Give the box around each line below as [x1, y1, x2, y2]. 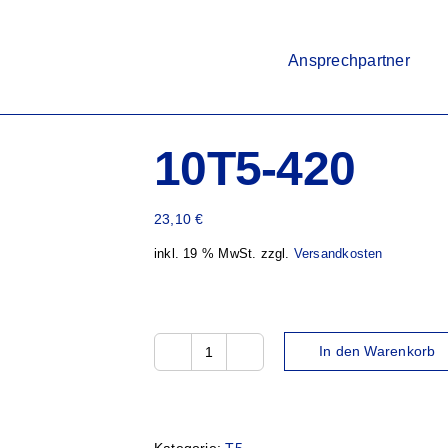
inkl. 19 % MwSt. [154, 246, 257, 261]
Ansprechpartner [288, 51, 410, 69]
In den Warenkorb [319, 343, 436, 360]
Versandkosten [293, 246, 383, 261]
